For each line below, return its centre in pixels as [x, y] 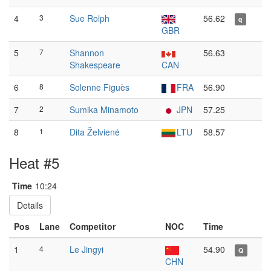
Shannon [87, 53]
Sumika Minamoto [104, 109]
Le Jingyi [87, 249]
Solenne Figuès [100, 87]
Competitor [93, 226]
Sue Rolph [90, 18]
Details [30, 205]
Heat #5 [34, 162]
